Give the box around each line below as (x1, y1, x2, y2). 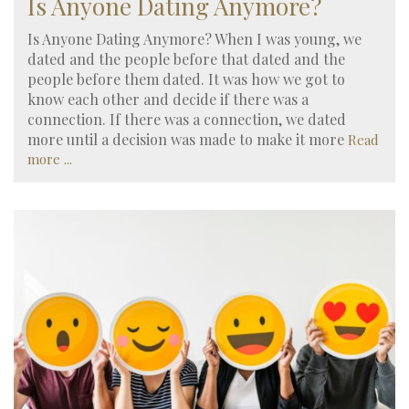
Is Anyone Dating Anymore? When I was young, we (27, 28, 362, 48)
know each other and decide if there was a (27, 89, 309, 109)
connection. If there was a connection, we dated (27, 109, 346, 129)
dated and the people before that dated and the (27, 48, 345, 68)
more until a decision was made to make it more (27, 129, 348, 149)
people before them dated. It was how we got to (27, 68, 345, 89)
